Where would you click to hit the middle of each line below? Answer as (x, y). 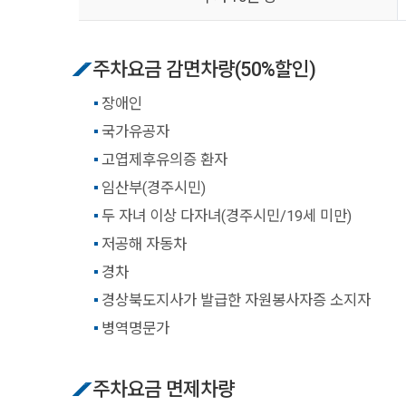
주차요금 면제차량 (164, 389)
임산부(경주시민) (153, 188)
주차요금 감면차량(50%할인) (204, 69)
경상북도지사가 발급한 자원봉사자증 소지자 (236, 300)
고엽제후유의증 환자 (164, 160)
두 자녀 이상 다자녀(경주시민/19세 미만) (226, 216)
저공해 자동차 (144, 244)
